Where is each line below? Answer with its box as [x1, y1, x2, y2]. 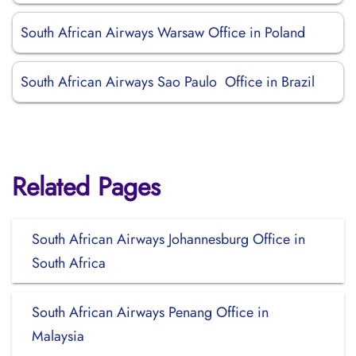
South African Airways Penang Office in [32, 302, 269, 323]
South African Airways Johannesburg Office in [32, 229, 305, 250]
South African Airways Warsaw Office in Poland [21, 22, 305, 43]
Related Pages [12, 168, 161, 205]
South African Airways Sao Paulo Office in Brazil [21, 72, 315, 92]
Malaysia [32, 326, 84, 346]
